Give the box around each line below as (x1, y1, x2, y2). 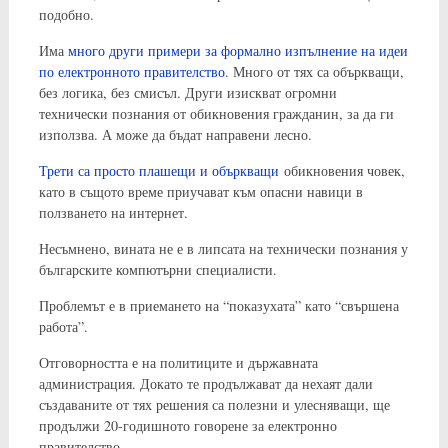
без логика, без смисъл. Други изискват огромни (38, 82, 337, 102)
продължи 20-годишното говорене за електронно (38, 415, 337, 435)
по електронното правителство (38, 61, 225, 81)
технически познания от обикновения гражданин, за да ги (38, 103, 394, 123)
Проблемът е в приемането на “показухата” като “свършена (38, 295, 399, 315)
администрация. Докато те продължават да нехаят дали (38, 373, 373, 393)
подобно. (38, 4, 94, 24)
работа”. (38, 316, 88, 336)
